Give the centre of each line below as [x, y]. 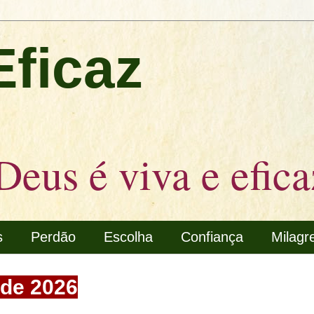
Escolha [128, 237]
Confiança [212, 237]
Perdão [53, 237]
